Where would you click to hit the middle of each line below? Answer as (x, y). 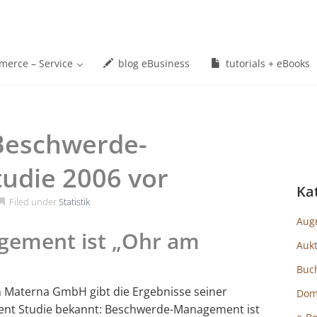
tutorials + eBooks (266, 63)
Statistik (74, 202)
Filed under (33, 202)
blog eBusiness (152, 63)
